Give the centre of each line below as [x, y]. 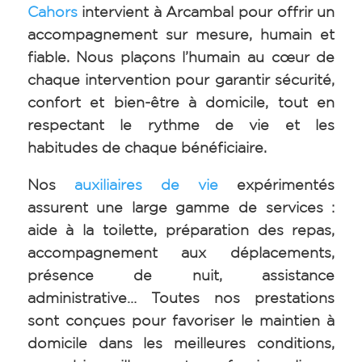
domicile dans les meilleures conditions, [181, 343]
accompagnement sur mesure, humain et [181, 34]
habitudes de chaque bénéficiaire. [147, 147]
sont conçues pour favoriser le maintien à [181, 320]
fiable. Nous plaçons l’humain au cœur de [181, 57]
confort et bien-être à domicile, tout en [181, 102]
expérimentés [277, 184]
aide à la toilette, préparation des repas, [181, 229]
